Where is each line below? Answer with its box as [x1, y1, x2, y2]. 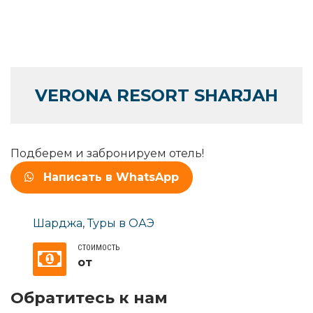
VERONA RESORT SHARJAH [35, 85, 278, 105]
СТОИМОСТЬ [78, 242, 119, 252]
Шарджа [33, 216, 82, 230]
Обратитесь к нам [10, 288, 168, 308]
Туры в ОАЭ [87, 216, 154, 230]
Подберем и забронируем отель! [10, 146, 204, 160]
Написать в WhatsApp [43, 170, 179, 184]
